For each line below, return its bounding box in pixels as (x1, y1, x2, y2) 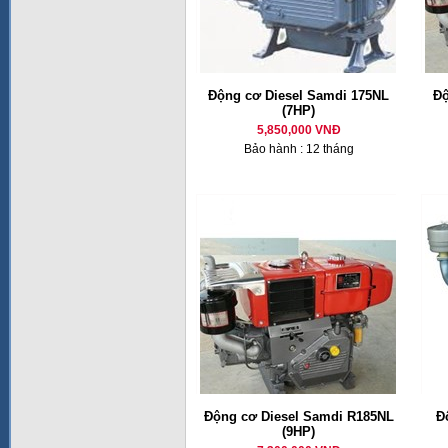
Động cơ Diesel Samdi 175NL (208, 88, 389, 103)
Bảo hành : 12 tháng (243, 142, 354, 156)
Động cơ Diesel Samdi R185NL (203, 409, 394, 424)
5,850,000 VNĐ (256, 123, 341, 137)
